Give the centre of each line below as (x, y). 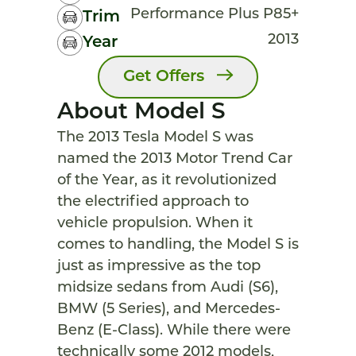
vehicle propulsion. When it (155, 224)
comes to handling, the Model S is (178, 245)
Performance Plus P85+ (215, 15)
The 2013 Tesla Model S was (155, 138)
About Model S (141, 113)
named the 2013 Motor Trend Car (175, 159)
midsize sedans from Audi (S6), (168, 288)
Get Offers (164, 77)
